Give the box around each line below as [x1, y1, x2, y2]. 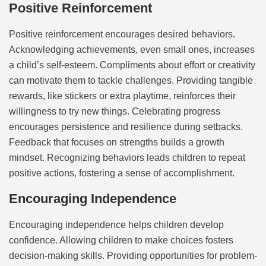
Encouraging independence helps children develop [9, 220, 224, 230]
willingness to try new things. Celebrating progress [9, 106, 220, 116]
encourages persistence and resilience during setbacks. [9, 121, 243, 132]
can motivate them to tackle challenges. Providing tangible [9, 75, 253, 85]
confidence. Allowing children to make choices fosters [9, 235, 233, 246]
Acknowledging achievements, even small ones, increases [9, 44, 255, 55]
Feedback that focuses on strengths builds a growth [9, 137, 224, 147]
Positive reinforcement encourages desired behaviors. [9, 28, 235, 39]
